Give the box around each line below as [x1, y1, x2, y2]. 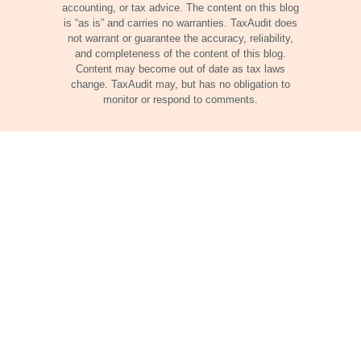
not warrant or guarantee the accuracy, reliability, [68, 32, 293, 44]
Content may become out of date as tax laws [76, 63, 285, 75]
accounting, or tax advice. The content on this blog [62, 2, 299, 14]
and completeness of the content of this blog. [75, 48, 286, 60]
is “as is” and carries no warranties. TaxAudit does [64, 17, 297, 29]
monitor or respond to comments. [103, 93, 258, 106]
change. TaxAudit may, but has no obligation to [71, 78, 290, 90]
